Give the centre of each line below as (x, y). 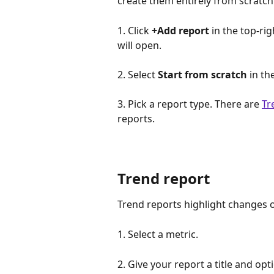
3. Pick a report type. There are (190, 104)
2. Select (138, 74)
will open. (139, 45)
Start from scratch (202, 74)
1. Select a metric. (159, 235)
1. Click (135, 30)
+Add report (180, 30)
